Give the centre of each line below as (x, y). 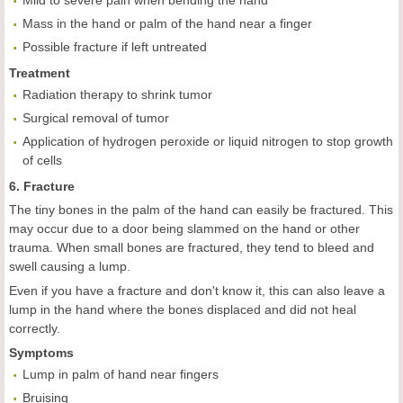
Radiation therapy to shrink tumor (117, 95)
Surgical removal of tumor (96, 118)
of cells (42, 161)
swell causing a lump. (70, 267)
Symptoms (41, 353)
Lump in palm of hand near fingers (121, 375)
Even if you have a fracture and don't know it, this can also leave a (197, 291)
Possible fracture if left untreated (115, 47)
